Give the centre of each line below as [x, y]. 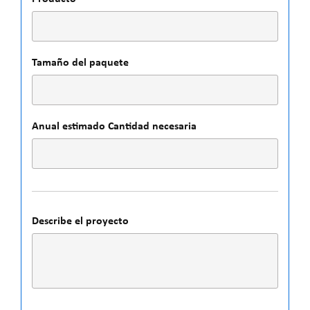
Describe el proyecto [80, 220]
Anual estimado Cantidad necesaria [114, 126]
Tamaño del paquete [80, 62]
